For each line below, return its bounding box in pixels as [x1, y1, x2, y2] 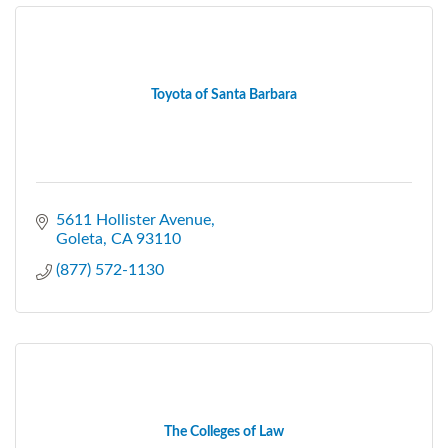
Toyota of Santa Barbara [151, 87, 297, 102]
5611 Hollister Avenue [56, 211, 211, 228]
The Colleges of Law [164, 424, 284, 439]
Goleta [56, 230, 103, 247]
